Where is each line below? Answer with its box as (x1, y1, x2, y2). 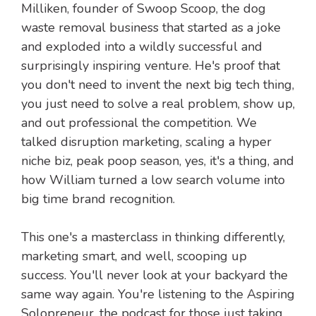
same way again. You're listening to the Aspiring (21, 286, 295, 303)
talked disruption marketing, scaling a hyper (21, 133, 272, 151)
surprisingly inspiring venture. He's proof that (21, 57, 280, 75)
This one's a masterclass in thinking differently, (21, 229, 285, 246)
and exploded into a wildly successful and (21, 38, 262, 56)
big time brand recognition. (21, 190, 175, 208)
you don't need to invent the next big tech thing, (21, 76, 294, 94)
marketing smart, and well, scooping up (21, 248, 247, 265)
